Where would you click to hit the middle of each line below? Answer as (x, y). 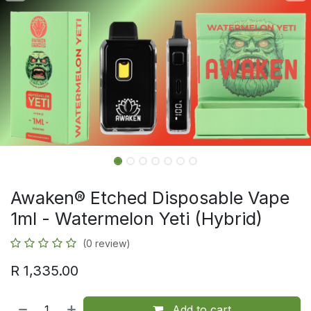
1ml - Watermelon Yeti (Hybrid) (136, 219)
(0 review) (107, 243)
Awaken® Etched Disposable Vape (150, 198)
